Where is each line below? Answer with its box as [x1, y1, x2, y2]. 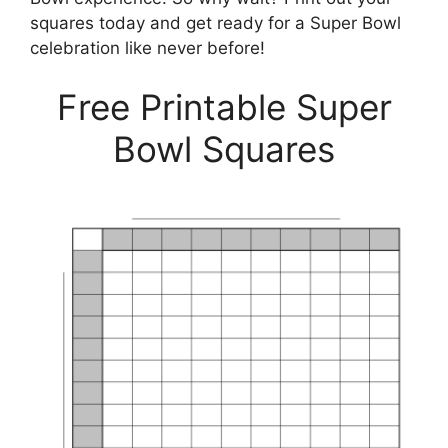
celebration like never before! [30, 37, 265, 58]
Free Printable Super [56, 86, 392, 128]
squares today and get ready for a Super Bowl [30, 12, 401, 33]
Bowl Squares [113, 128, 335, 170]
